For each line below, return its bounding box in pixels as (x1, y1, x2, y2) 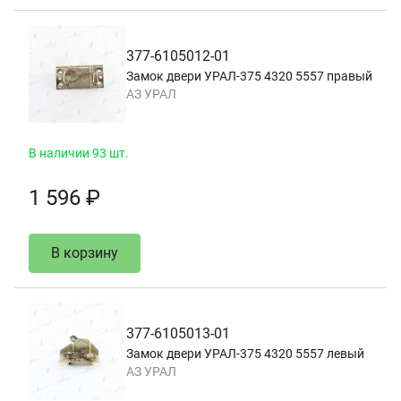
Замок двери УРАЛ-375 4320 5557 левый (126, 346, 364, 361)
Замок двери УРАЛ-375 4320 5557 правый (126, 68, 372, 83)
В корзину (51, 244, 118, 261)
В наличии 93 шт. (29, 146, 129, 160)
